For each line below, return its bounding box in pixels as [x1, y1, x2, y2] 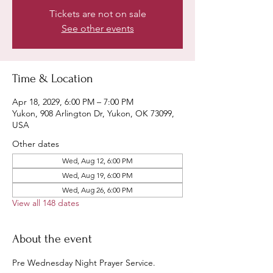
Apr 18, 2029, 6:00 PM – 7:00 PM [12, 96, 133, 107]
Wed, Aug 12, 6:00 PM [62, 156, 133, 165]
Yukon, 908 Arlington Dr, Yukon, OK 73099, [12, 108, 174, 119]
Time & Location [12, 72, 93, 85]
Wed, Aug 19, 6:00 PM [62, 171, 133, 180]
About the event [12, 232, 92, 246]
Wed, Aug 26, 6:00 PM [62, 185, 133, 194]
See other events [61, 23, 134, 34]
